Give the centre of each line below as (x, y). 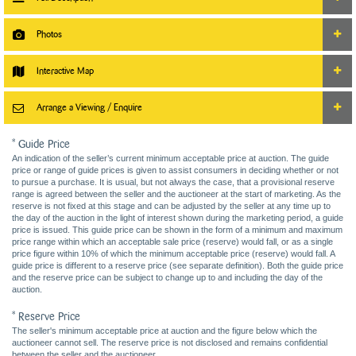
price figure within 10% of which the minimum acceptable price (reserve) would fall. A (173, 253)
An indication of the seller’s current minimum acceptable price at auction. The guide (170, 158)
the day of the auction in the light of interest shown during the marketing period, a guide (178, 218)
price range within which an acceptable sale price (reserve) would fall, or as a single (172, 242)
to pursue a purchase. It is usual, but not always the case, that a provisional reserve (173, 182)
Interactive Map (66, 71)
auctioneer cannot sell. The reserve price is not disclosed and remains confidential (170, 342)
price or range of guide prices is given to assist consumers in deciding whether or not (175, 170)
